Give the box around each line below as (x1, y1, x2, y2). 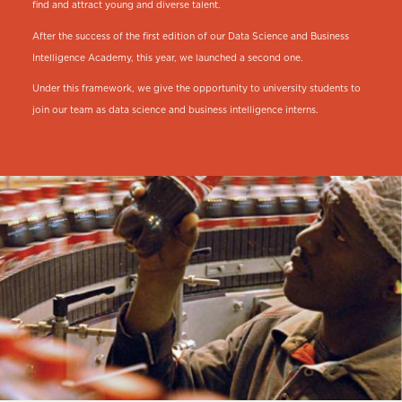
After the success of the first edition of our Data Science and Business (31, 31, 349, 41)
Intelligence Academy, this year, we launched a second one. (31, 53, 303, 63)
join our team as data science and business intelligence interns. (31, 105, 319, 115)
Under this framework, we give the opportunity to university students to (31, 83, 361, 93)
